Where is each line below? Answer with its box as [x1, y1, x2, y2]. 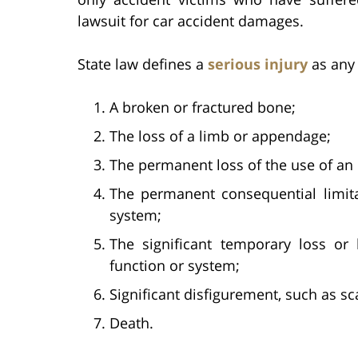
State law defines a [78, 54, 208, 74]
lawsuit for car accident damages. [78, 10, 304, 30]
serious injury [208, 54, 308, 74]
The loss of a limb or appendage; [109, 125, 331, 145]
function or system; [109, 255, 240, 275]
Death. [109, 312, 153, 332]
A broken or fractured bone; [109, 97, 296, 117]
